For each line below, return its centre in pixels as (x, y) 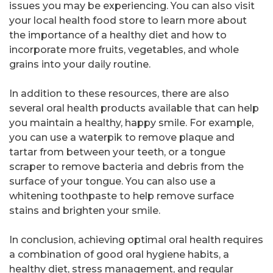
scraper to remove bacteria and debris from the (126, 167)
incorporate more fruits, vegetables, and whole (124, 50)
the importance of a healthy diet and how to (118, 35)
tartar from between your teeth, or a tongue (117, 152)
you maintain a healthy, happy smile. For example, (131, 123)
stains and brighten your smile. (85, 211)
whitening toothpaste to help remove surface (122, 196)
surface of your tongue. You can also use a (112, 182)
